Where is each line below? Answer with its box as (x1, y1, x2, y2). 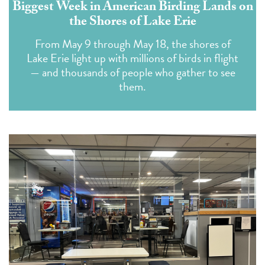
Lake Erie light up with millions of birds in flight (27, 49, 238, 67)
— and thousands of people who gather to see (30, 63, 235, 81)
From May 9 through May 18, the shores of (34, 34, 231, 53)
